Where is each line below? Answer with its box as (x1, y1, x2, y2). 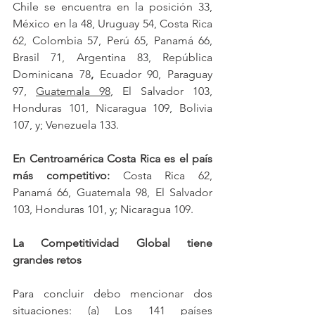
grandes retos (13, 253, 82, 267)
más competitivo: (13, 169, 110, 183)
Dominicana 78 (13, 67, 91, 82)
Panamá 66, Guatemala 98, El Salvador (13, 186, 212, 200)
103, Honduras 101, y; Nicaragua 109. (13, 202, 193, 217)
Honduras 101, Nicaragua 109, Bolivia (13, 101, 212, 115)
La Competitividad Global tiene (13, 236, 212, 250)
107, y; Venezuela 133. (13, 118, 119, 132)
